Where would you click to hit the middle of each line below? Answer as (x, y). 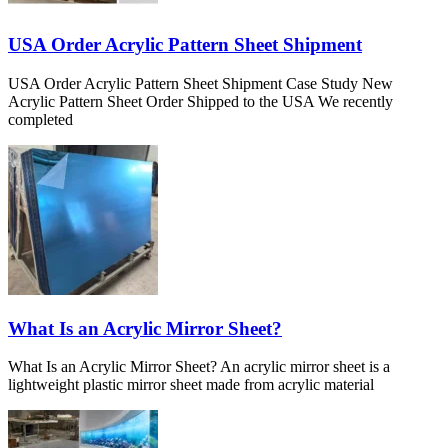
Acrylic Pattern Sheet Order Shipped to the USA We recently (200, 101)
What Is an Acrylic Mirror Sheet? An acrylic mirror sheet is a (199, 367)
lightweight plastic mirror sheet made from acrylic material (191, 385)
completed (40, 119)
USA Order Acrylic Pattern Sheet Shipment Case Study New (200, 83)
